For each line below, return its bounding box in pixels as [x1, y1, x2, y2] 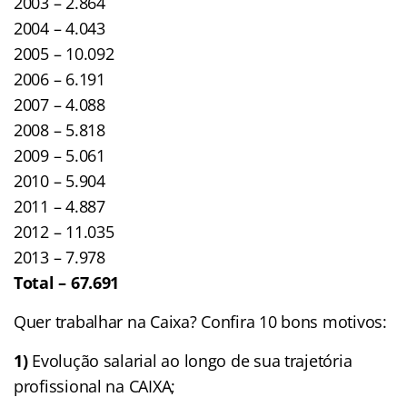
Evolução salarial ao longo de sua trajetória [27, 350, 352, 372]
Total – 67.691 [14, 272, 120, 294]
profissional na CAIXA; [14, 375, 176, 398]
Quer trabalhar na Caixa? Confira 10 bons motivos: [14, 311, 387, 333]
